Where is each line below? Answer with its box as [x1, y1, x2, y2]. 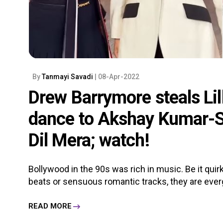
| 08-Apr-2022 [95, 72, 139, 81]
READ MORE [28, 202, 72, 211]
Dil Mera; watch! [28, 129, 149, 151]
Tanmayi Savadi [42, 72, 95, 81]
